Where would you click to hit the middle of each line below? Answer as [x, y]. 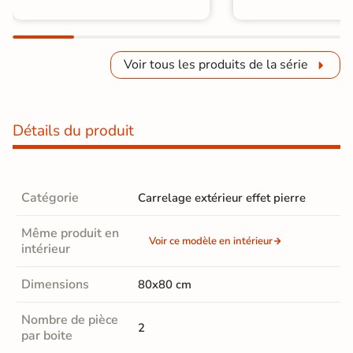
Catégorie [50, 198]
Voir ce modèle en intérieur [211, 242]
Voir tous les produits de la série [216, 65]
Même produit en [70, 234]
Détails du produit [73, 131]
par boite [47, 336]
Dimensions [55, 285]
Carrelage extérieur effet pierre [222, 198]
